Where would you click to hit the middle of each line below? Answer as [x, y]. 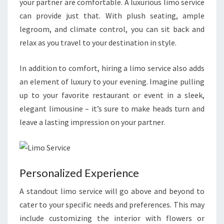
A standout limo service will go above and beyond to [112, 191]
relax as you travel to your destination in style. [98, 42]
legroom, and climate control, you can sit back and [112, 29]
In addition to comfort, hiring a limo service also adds [112, 68]
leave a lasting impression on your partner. [92, 122]
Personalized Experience [79, 173]
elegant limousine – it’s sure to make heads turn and [112, 108]
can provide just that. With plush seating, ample [112, 15]
